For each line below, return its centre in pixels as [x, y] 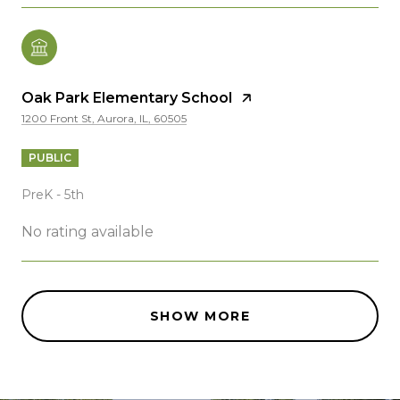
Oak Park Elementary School [127, 97]
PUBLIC [50, 157]
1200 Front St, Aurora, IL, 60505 [104, 118]
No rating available [87, 231]
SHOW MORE [200, 316]
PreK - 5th [53, 194]
